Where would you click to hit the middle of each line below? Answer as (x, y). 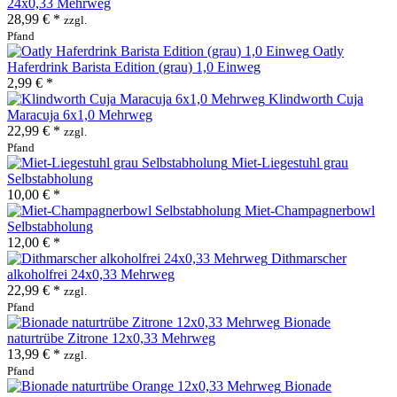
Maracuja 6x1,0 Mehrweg (80, 114)
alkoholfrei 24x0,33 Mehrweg (91, 274)
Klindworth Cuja (316, 98)
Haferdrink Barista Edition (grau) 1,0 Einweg (134, 66)
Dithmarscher (309, 258)
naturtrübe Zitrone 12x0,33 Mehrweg (111, 338)
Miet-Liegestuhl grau (290, 162)
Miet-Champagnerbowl (310, 210)
